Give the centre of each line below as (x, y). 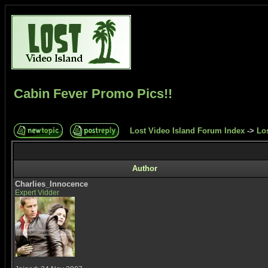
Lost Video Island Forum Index (187, 131)
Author (144, 168)
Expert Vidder (37, 193)
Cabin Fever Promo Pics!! (93, 94)
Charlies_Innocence (51, 184)
